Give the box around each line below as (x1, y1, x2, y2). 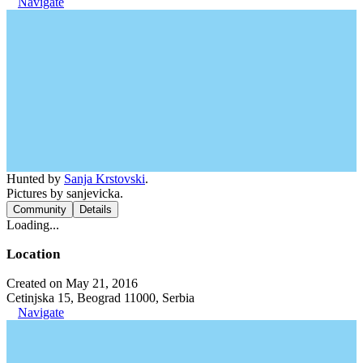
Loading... (6, 217, 59, 232)
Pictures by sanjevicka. (6, 186, 123, 200)
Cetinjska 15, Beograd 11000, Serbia (6, 290, 194, 305)
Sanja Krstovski (64, 171, 145, 186)
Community (13, 203, 66, 216)
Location (6, 246, 60, 262)
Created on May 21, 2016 (6, 275, 138, 290)
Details (79, 203, 112, 216)
